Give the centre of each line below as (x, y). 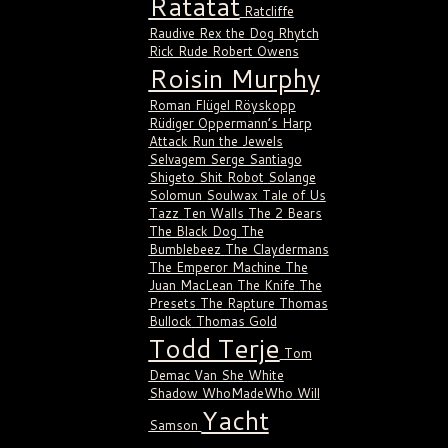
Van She (218, 375)
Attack (168, 141)
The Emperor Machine (214, 267)
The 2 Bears (284, 213)
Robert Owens (255, 51)
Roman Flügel (189, 105)
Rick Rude (178, 51)
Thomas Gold (236, 321)
